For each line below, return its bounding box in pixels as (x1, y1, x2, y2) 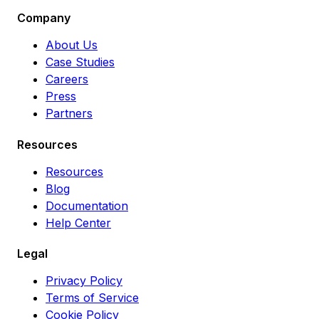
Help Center (46, 215, 111, 230)
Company (17, 11, 70, 26)
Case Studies (46, 55, 115, 70)
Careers (46, 72, 88, 87)
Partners (46, 106, 93, 121)
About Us (46, 38, 98, 53)
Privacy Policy (46, 273, 122, 288)
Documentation (46, 198, 128, 213)
